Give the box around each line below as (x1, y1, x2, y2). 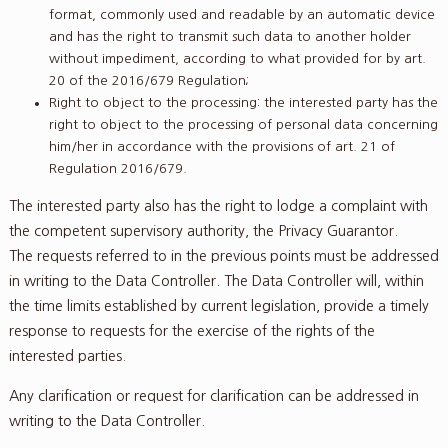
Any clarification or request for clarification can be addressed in (8, 388, 419, 403)
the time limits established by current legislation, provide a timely (8, 299, 429, 314)
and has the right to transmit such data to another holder (48, 29, 411, 43)
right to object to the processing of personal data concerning (48, 117, 438, 131)
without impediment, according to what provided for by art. (48, 51, 426, 65)
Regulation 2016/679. (48, 161, 187, 175)
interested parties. (8, 349, 126, 364)
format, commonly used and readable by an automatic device (48, 7, 435, 21)
